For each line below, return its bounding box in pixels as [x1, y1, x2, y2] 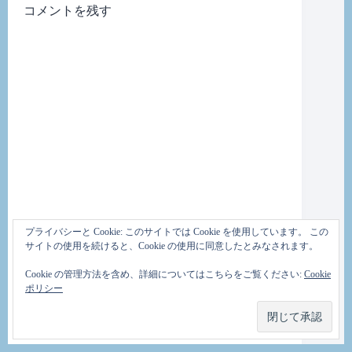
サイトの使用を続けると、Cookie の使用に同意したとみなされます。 [25, 240, 318, 251]
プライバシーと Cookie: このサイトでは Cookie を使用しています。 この [25, 226, 328, 237]
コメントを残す [24, 4, 112, 18]
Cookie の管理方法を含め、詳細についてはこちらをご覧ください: [25, 269, 304, 280]
